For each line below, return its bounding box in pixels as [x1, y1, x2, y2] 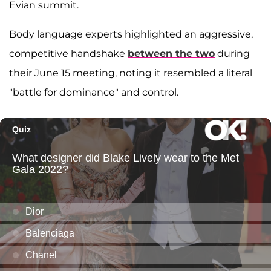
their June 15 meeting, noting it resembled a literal [9, 67, 252, 79]
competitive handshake [9, 48, 128, 60]
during [215, 48, 250, 60]
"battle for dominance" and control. [9, 87, 178, 99]
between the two [128, 48, 215, 60]
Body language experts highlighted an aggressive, [9, 28, 253, 41]
